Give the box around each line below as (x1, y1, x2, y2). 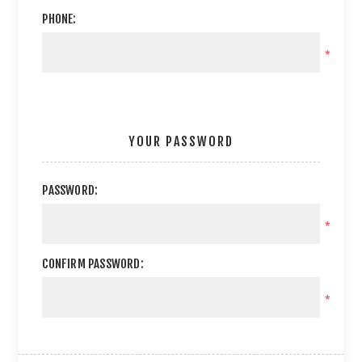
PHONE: (42, 11, 77, 27)
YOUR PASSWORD (128, 133, 234, 149)
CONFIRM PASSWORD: (42, 256, 144, 271)
